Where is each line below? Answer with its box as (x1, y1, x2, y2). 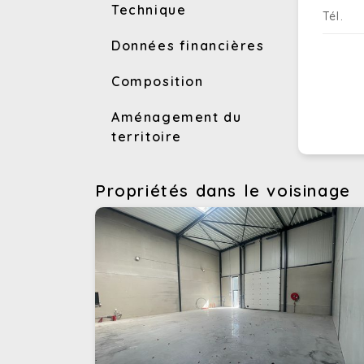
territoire (111, 128, 182, 145)
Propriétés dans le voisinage (95, 180, 351, 201)
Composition (111, 72, 204, 89)
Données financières (111, 37, 265, 54)
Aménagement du (111, 108, 242, 125)
